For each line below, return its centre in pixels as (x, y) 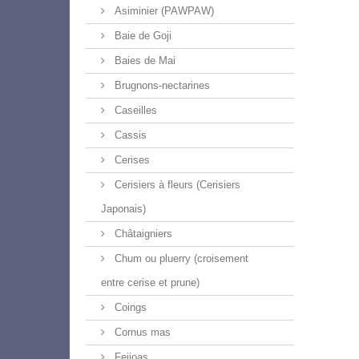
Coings (129, 307)
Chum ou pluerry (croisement (180, 258)
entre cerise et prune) (150, 282)
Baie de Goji (141, 36)
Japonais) (123, 209)
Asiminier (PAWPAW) (163, 11)
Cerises (131, 160)
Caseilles (134, 110)
